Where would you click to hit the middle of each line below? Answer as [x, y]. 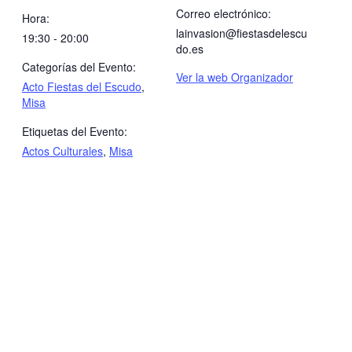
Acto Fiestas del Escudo [82, 86]
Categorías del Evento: [79, 66]
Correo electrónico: [224, 13]
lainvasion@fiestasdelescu [242, 33]
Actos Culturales [62, 150]
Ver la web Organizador [235, 77]
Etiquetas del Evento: [75, 131]
